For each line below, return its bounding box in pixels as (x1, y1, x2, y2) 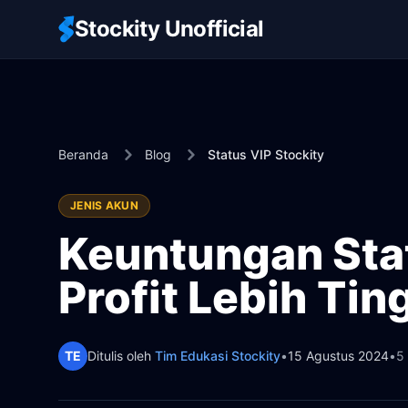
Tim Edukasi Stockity (155, 348, 280, 363)
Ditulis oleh (87, 348, 155, 363)
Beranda (58, 147, 108, 162)
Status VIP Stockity (208, 147, 324, 162)
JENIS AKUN (70, 199, 138, 212)
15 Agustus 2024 (288, 348, 389, 363)
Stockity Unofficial (75, 15, 264, 42)
